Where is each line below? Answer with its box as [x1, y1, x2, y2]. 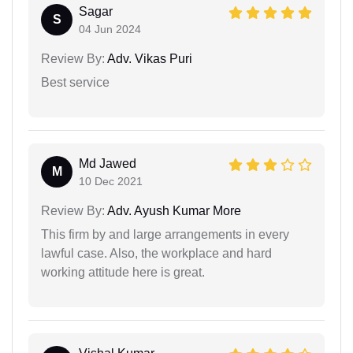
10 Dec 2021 [79, 175, 143, 188]
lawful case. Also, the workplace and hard [41, 247, 272, 260]
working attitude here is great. [41, 266, 205, 279]
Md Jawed [79, 157, 136, 170]
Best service [41, 76, 110, 89]
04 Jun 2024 [79, 23, 141, 35]
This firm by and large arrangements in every [41, 228, 289, 241]
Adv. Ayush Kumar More [105, 204, 241, 217]
